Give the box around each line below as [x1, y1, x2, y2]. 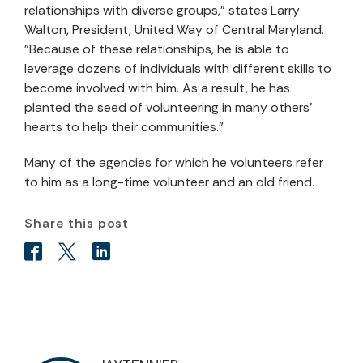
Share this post [24, 215, 129, 232]
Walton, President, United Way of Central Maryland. [24, 21, 324, 38]
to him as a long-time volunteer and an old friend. [24, 173, 314, 190]
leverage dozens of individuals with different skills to [24, 60, 331, 77]
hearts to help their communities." [24, 118, 224, 135]
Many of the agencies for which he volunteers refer [24, 154, 323, 171]
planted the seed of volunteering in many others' [24, 99, 312, 116]
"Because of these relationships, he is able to [24, 41, 289, 58]
